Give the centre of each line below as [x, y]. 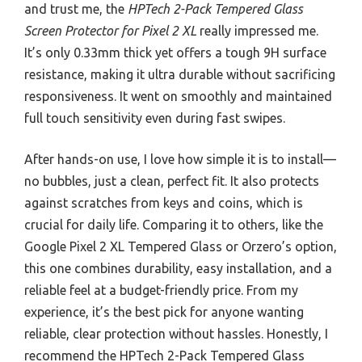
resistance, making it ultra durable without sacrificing [180, 75]
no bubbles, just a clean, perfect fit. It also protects [172, 181]
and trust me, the [76, 9]
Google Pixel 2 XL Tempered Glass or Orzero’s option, [181, 247]
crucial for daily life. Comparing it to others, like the [174, 225]
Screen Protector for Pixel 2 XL [110, 31]
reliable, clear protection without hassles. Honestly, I [176, 334]
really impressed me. [257, 31]
